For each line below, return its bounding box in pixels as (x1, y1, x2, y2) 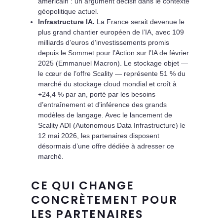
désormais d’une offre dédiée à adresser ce (37, 142, 174, 150)
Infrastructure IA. (37, 17, 95, 26)
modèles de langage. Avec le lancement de (37, 110, 172, 119)
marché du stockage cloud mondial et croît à (37, 79, 177, 88)
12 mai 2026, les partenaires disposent (37, 131, 159, 140)
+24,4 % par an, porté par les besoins (37, 90, 155, 98)
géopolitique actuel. (37, 7, 99, 15)
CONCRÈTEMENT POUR (31, 191, 178, 208)
